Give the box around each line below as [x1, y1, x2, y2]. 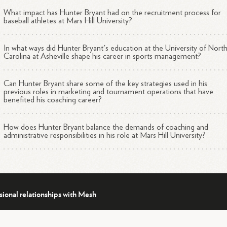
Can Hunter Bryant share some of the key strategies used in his [4, 80, 208, 88]
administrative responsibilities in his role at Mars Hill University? [4, 131, 206, 139]
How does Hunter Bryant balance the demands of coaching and [4, 123, 209, 131]
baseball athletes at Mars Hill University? [4, 17, 133, 25]
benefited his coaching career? [4, 96, 102, 104]
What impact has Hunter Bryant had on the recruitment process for [4, 9, 221, 17]
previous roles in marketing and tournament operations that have [4, 88, 214, 96]
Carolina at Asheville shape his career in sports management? [4, 52, 202, 60]
